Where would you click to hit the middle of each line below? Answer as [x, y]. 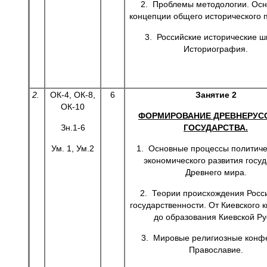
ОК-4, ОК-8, [73, 95]
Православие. [216, 250]
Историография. [216, 49]
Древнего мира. [216, 172]
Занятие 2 [216, 95]
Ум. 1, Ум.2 [73, 148]
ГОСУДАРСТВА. [216, 128]
